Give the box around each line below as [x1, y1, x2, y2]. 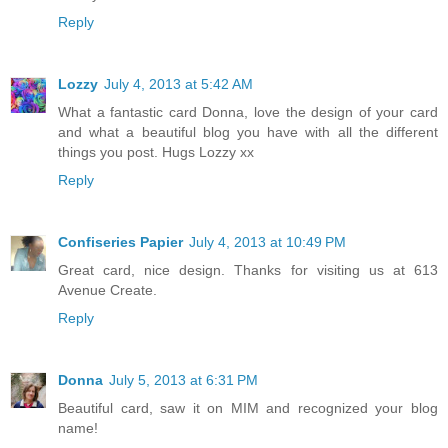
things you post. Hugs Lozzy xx [58, 143, 254, 160]
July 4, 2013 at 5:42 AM [104, 75, 253, 92]
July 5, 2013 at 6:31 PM [109, 371, 258, 388]
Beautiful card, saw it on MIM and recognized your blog [58, 399, 438, 416]
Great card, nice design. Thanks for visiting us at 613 [58, 261, 438, 278]
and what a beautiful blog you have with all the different [58, 123, 438, 140]
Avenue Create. [58, 281, 157, 298]
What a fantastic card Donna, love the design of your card [58, 103, 438, 120]
